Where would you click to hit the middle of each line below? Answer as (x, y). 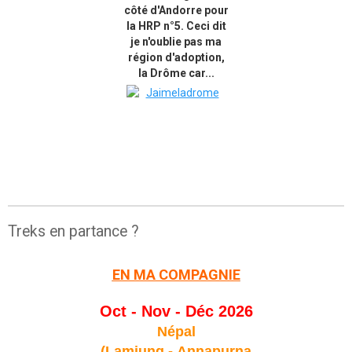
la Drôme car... (176, 73)
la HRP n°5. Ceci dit (176, 26)
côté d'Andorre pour (176, 10)
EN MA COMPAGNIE (176, 274)
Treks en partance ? (73, 231)
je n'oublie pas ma (176, 41)
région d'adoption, (176, 57)
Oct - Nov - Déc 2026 (176, 311)
